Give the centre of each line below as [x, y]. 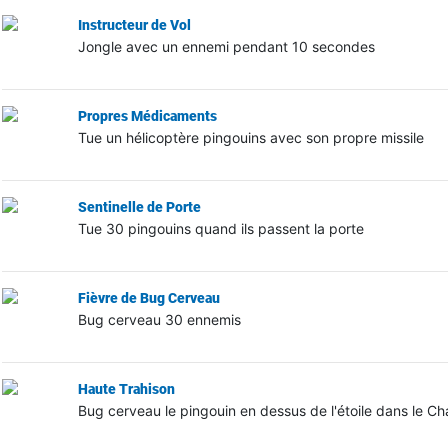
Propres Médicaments [147, 115]
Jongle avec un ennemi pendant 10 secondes [226, 46]
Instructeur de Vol [134, 24]
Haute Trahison [126, 388]
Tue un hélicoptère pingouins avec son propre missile [250, 137]
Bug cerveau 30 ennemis [159, 319]
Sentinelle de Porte [139, 206]
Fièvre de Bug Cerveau [148, 297]
